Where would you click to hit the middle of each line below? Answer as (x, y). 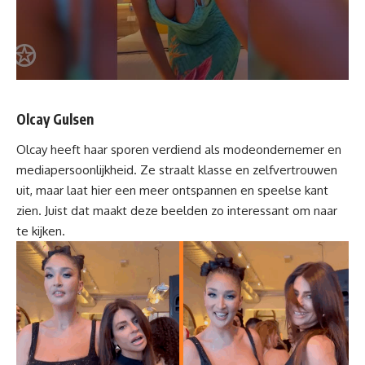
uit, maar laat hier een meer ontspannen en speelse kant (172, 191)
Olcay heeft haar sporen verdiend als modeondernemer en (179, 150)
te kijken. (41, 231)
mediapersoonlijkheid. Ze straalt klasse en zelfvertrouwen (177, 170)
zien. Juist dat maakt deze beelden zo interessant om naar (177, 211)
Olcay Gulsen (55, 119)
